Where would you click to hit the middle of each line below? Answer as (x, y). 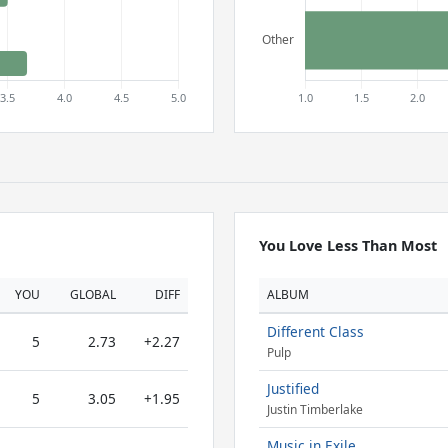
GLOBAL (93, 294)
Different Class (315, 331)
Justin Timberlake (314, 410)
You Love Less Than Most (347, 245)
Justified (292, 388)
